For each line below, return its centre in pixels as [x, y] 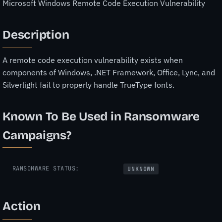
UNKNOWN [141, 169]
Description [36, 35]
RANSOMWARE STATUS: [46, 168]
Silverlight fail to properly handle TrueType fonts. [88, 84]
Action [22, 206]
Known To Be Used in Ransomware [101, 116]
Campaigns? [37, 135]
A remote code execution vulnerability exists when [93, 60]
